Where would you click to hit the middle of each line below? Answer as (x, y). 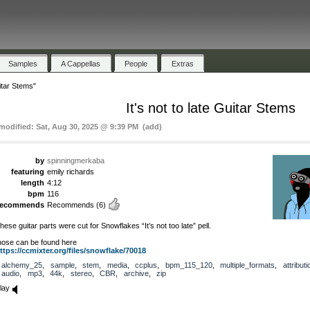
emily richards (71, 171)
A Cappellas (81, 63)
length (33, 182)
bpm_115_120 (189, 265)
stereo (81, 273)
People (136, 63)
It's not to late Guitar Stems (210, 108)
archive (136, 273)
